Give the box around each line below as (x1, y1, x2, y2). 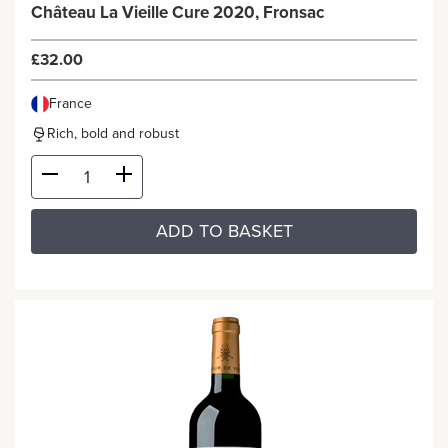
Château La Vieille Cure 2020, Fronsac (31, 2, 324, 23)
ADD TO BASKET (155, 220, 293, 242)
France (49, 95, 92, 112)
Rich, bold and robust (47, 125, 179, 142)
